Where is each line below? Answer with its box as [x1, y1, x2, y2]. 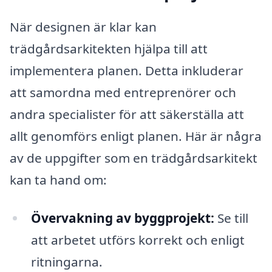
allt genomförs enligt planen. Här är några [10, 127, 262, 144]
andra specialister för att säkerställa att [10, 105, 244, 123]
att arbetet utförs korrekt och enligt [30, 231, 245, 249]
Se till [214, 209, 248, 227]
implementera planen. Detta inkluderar [10, 61, 243, 79]
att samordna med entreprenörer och [10, 83, 236, 101]
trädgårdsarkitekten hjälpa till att [10, 39, 208, 57]
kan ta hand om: [10, 171, 107, 188]
